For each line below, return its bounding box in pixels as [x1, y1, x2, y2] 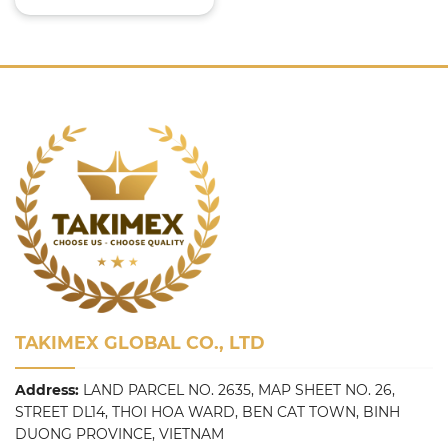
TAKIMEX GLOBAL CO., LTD [15, 332, 265, 354]
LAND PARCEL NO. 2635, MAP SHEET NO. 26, [79, 381, 395, 400]
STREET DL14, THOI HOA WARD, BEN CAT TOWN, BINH [15, 403, 400, 422]
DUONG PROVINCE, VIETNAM [15, 425, 224, 444]
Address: [15, 381, 79, 400]
